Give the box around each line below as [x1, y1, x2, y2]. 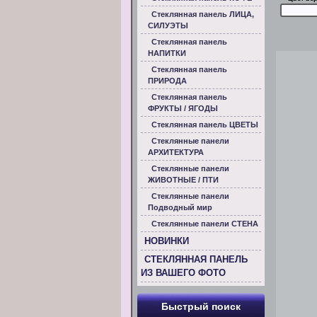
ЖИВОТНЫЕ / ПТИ [148, 175, 219, 184]
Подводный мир [148, 203, 212, 212]
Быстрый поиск [161, 301, 241, 312]
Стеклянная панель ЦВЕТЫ [151, 120, 258, 129]
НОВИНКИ [144, 236, 189, 246]
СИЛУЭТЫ [148, 21, 188, 30]
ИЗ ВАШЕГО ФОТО [141, 267, 226, 278]
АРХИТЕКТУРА [148, 148, 204, 156]
